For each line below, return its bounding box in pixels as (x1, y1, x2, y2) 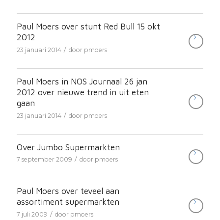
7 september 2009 (16, 156, 72, 164)
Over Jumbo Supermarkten (16, 142, 120, 152)
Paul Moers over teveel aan (16, 186, 119, 196)
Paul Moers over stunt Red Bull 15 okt (16, 22, 160, 32)
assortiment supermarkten (16, 197, 119, 207)
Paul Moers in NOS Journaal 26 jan (16, 77, 147, 87)
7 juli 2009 (16, 211, 48, 219)
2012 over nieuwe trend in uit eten (16, 87, 149, 98)
